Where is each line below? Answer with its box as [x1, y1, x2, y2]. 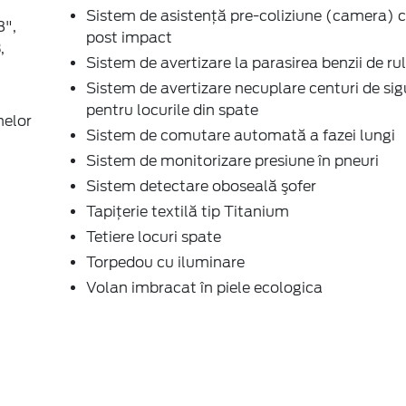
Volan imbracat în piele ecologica [86, 278, 323, 296]
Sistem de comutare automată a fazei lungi [86, 126, 395, 144]
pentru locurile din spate [86, 101, 258, 119]
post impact [86, 28, 172, 46]
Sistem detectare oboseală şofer [86, 177, 316, 195]
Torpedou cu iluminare [86, 253, 245, 271]
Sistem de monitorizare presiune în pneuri [86, 151, 379, 169]
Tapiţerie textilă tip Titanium [86, 202, 289, 220]
